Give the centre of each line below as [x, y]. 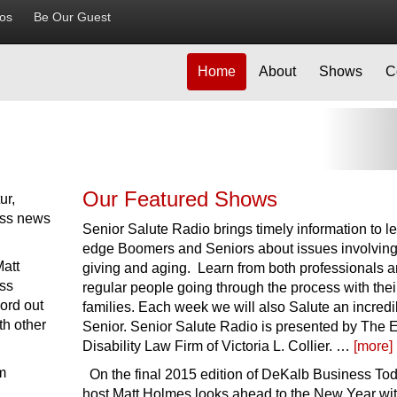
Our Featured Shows [179, 199]
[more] [373, 346]
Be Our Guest [72, 17]
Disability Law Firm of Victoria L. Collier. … [218, 346]
